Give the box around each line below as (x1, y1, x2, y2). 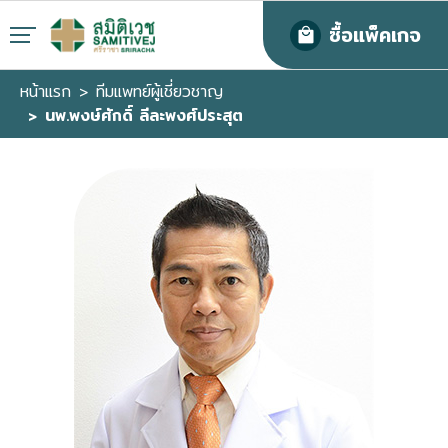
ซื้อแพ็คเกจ (329, 19, 421, 50)
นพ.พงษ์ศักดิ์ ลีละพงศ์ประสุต (45, 103, 243, 128)
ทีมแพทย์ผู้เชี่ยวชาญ (96, 79, 223, 104)
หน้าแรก (20, 79, 71, 104)
